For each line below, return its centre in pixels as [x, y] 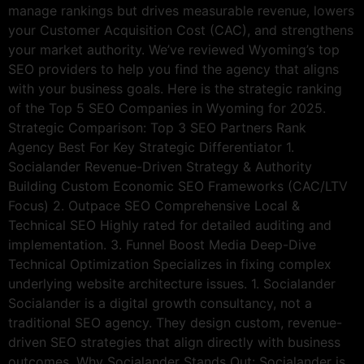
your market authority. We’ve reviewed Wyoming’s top [174, 49]
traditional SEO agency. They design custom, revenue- [175, 322]
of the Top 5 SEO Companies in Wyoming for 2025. [167, 108]
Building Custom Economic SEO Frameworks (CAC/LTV [178, 186]
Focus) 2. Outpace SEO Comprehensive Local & [154, 205]
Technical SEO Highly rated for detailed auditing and [170, 225]
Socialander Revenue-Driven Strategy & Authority [160, 166]
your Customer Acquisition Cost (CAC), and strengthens [181, 30]
